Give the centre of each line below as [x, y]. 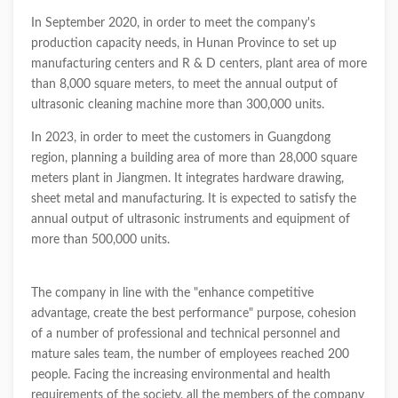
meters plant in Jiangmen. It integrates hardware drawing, [187, 179]
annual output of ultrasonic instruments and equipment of [191, 219]
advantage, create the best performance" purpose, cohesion [194, 314]
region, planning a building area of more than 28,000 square [194, 158]
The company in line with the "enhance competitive [172, 293]
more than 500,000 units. [100, 240]
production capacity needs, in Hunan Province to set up [184, 44]
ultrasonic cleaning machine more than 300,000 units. [178, 105]
